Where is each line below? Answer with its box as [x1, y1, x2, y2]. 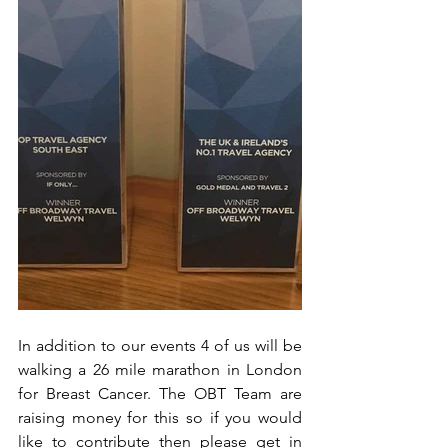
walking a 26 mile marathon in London [18, 360, 302, 379]
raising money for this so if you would [18, 408, 302, 427]
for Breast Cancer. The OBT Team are [18, 384, 302, 403]
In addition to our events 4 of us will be [18, 336, 302, 355]
